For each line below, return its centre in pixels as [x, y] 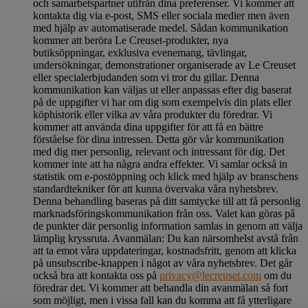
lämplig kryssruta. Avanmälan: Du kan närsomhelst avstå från [166, 238]
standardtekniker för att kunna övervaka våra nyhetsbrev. [156, 188]
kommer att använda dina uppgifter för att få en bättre [148, 126]
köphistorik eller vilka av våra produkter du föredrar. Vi [153, 114]
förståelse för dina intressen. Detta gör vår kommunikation [158, 139]
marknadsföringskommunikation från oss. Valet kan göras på [164, 213]
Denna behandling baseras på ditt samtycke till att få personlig [167, 201]
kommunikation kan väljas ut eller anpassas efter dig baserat [162, 89]
